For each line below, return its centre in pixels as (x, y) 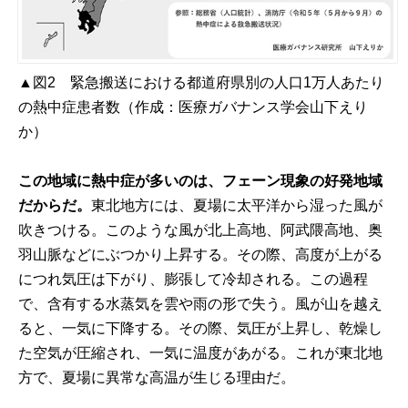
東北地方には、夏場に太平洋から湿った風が (237, 206)
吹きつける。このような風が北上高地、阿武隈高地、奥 (201, 230)
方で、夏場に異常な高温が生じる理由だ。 (157, 378)
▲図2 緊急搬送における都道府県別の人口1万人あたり (202, 83)
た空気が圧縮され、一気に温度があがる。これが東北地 (201, 353)
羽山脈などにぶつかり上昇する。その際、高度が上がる (201, 255)
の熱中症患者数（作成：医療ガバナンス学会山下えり (194, 107)
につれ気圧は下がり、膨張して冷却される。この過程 (194, 280)
